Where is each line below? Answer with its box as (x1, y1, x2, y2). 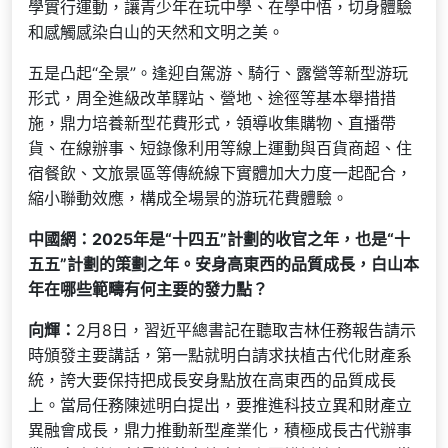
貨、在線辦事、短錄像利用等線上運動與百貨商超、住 (28, 137, 412, 158)
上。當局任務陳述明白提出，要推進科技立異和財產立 (28, 394, 412, 415)
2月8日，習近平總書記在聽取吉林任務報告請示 (76, 319, 416, 340)
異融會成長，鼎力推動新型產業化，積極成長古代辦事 (28, 419, 412, 440)
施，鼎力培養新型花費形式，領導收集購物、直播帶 (28, 112, 396, 133)
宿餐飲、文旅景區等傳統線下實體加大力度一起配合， (28, 162, 412, 183)
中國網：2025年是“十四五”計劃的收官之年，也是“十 (28, 228, 410, 249)
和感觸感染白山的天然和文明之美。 (28, 21, 284, 42)
